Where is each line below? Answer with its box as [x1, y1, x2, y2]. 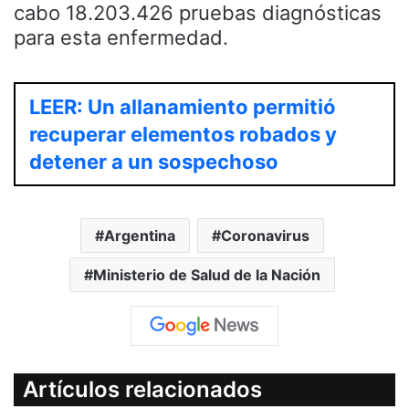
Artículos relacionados [23, 375, 262, 403]
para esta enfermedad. [14, 25, 228, 49]
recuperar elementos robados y [29, 121, 337, 146]
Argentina [104, 225, 175, 245]
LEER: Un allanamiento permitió [29, 94, 336, 119]
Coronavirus [221, 225, 309, 245]
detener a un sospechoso [29, 149, 278, 173]
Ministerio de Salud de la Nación [93, 265, 320, 284]
